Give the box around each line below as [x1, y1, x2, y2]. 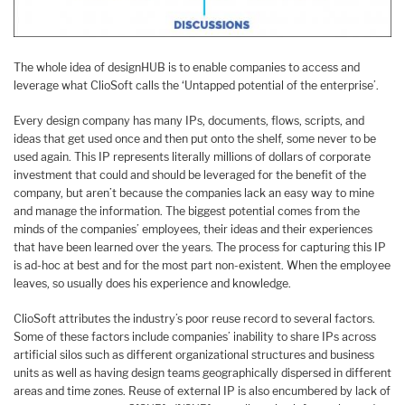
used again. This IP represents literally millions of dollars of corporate [14, 149, 371, 164]
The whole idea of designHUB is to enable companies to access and [14, 61, 360, 75]
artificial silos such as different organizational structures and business [14, 347, 374, 362]
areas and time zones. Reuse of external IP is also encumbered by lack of [14, 383, 391, 398]
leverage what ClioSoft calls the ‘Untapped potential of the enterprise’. [14, 79, 379, 93]
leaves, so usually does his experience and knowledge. [14, 276, 291, 290]
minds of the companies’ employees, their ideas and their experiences [14, 221, 372, 236]
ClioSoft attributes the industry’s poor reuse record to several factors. [14, 311, 375, 325]
